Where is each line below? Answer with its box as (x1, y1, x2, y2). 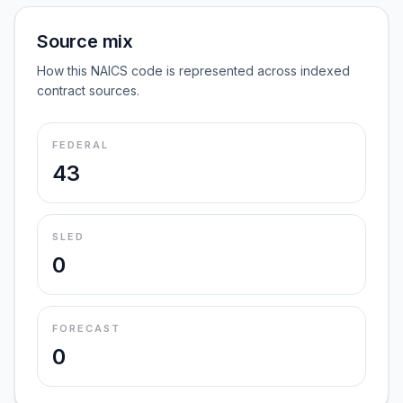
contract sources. (37, 83, 139, 98)
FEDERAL (52, 139, 109, 151)
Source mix (37, 31, 133, 52)
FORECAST (52, 322, 121, 335)
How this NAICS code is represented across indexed (37, 63, 350, 78)
